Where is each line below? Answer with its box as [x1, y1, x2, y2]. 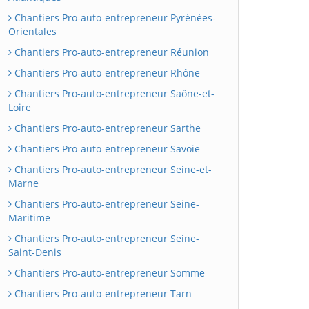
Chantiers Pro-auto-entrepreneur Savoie [12, 142, 200, 155]
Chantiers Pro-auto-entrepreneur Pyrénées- [12, 11, 216, 24]
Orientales [8, 25, 57, 38]
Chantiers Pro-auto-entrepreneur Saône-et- [12, 87, 215, 100]
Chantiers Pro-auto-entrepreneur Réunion [12, 46, 209, 59]
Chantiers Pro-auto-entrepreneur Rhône [12, 66, 200, 79]
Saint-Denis [8, 246, 61, 259]
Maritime [8, 211, 50, 224]
